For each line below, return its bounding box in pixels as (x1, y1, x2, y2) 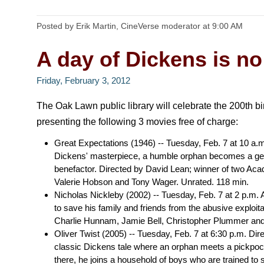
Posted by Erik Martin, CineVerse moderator (37, 21, 203, 31)
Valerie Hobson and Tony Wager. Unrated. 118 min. (54, 177, 249, 187)
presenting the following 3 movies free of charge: (37, 117, 238, 127)
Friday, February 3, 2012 (37, 76, 130, 85)
